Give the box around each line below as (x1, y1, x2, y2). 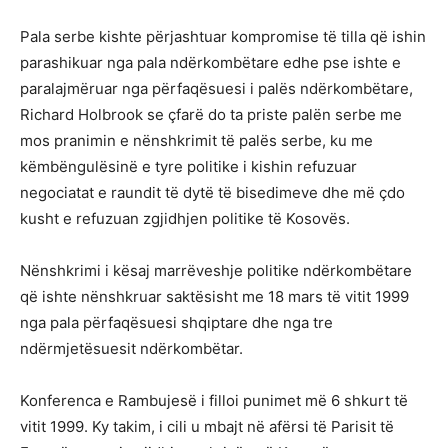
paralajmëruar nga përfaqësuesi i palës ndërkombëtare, (20, 78, 413, 98)
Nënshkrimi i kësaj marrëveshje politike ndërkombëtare (20, 260, 412, 280)
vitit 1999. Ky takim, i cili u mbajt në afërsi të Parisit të (20, 416, 394, 436)
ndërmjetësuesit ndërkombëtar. (20, 338, 243, 358)
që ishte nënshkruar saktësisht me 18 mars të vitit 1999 (20, 286, 409, 306)
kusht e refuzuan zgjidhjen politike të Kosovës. (20, 208, 350, 228)
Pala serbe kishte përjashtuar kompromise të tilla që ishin (20, 26, 426, 46)
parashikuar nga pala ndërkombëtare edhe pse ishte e (20, 52, 401, 72)
